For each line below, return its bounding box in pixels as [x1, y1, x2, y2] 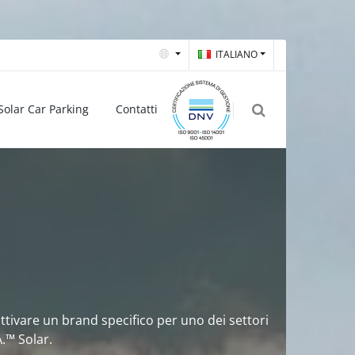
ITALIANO [215, 48, 258, 61]
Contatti [116, 101, 158, 116]
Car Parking [25, 101, 89, 116]
